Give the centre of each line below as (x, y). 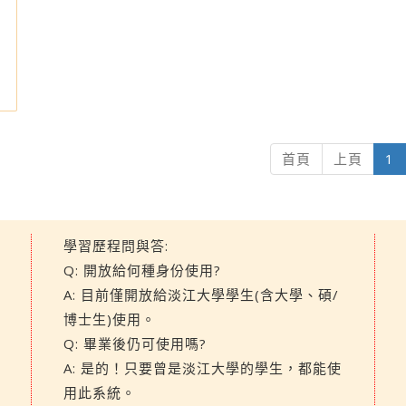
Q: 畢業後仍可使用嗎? (135, 343)
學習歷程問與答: (116, 246)
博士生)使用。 (110, 319)
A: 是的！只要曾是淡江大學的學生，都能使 (203, 368)
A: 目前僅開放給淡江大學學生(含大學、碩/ (201, 295)
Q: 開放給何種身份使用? (142, 270)
